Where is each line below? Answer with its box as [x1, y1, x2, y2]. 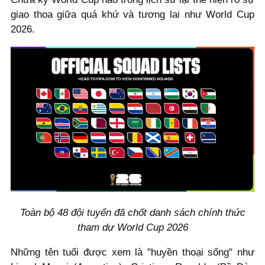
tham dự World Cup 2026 [77, 222, 188, 234]
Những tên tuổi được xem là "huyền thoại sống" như [11, 247, 254, 258]
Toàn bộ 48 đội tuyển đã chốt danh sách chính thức [20, 207, 245, 219]
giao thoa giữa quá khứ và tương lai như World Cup [11, 9, 254, 21]
